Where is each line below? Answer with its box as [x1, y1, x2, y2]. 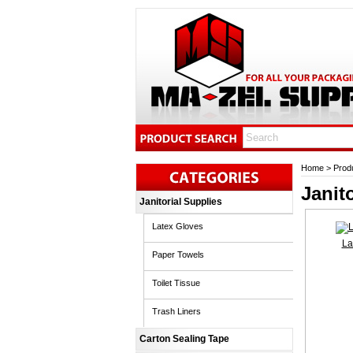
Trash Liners [152, 307, 201, 316]
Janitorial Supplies [139, 196, 222, 207]
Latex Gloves [152, 221, 203, 231]
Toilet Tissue [152, 278, 200, 288]
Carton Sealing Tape [139, 333, 229, 344]
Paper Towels [152, 250, 204, 259]
